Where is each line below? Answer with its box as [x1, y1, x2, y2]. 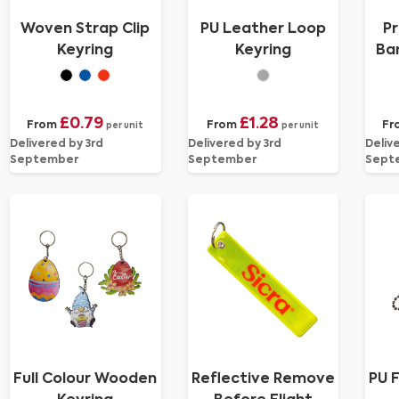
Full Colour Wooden [13, 372, 158, 387]
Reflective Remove [191, 372, 335, 387]
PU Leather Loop [199, 22, 326, 37]
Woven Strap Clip [20, 22, 151, 37]
